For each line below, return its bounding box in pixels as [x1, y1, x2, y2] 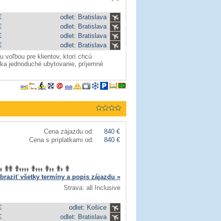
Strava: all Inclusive [64, 184, 120, 191]
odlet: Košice [69, 204, 107, 211]
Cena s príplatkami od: [29, 136, 94, 144]
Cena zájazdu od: [44, 128, 94, 135]
